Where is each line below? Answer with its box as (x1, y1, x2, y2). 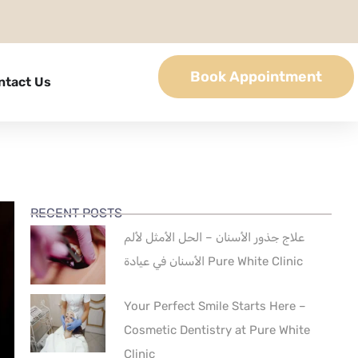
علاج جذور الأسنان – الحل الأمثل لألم (123, 230, 304, 245)
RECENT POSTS (30, 205, 122, 221)
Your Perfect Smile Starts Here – (123, 298, 306, 313)
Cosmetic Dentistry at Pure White (123, 322, 310, 337)
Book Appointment (190, 68, 323, 86)
